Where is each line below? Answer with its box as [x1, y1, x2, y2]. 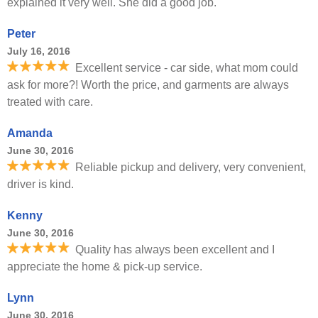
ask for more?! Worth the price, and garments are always [7, 79, 289, 91]
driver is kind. [7, 178, 74, 190]
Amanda [7, 127, 53, 139]
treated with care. [7, 96, 93, 108]
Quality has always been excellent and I [75, 243, 275, 256]
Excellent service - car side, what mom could [75, 62, 298, 74]
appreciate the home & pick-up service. [7, 261, 202, 273]
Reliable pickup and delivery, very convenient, [75, 161, 306, 173]
